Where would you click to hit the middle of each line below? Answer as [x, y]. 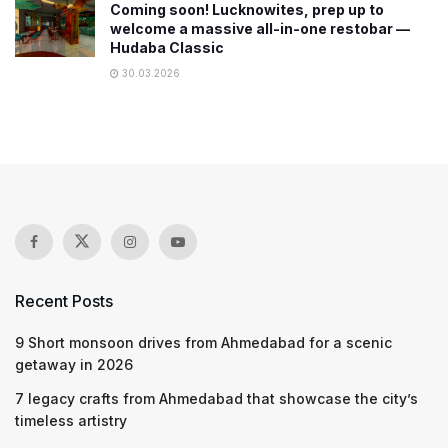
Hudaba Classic [167, 47]
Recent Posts [64, 301]
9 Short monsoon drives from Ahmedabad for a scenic [203, 342]
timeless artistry [71, 420]
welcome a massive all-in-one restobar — [260, 28]
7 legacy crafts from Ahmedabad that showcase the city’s [216, 398]
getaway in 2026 [74, 364]
